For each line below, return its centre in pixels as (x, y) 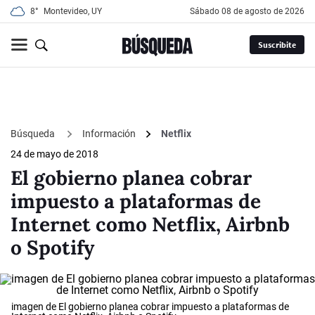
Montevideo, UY (73, 11)
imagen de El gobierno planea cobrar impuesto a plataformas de (150, 307)
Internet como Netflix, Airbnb (150, 225)
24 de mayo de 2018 (54, 154)
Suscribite (277, 45)
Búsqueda (34, 133)
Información (109, 134)
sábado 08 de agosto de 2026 (250, 11)
